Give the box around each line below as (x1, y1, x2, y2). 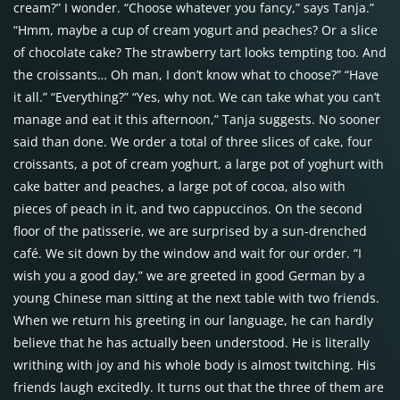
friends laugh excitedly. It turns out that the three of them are (13, 379, 384, 396)
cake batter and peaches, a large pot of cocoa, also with (13, 178, 346, 195)
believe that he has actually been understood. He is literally (13, 334, 370, 351)
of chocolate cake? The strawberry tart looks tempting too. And (13, 44, 387, 61)
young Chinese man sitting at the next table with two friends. (13, 289, 379, 306)
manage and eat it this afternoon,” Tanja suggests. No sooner (13, 111, 380, 128)
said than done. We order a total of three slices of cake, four (13, 133, 372, 150)
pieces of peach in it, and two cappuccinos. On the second (13, 200, 362, 217)
